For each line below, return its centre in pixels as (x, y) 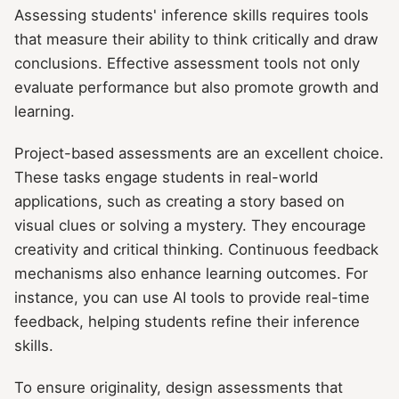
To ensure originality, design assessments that (179, 388)
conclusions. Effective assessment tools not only (187, 63)
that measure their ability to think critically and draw (196, 39)
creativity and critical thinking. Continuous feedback (196, 249)
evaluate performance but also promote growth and (196, 87)
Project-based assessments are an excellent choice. (199, 153)
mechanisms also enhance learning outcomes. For (191, 273)
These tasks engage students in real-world (166, 177)
